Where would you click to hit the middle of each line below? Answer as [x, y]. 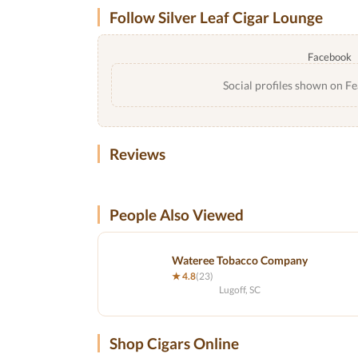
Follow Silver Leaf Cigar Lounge [216, 17]
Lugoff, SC [240, 289]
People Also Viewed [177, 215]
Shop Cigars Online [174, 343]
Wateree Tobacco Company [240, 260]
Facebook [330, 57]
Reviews [137, 154]
